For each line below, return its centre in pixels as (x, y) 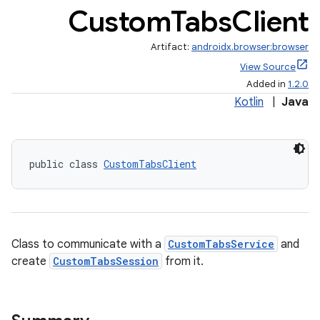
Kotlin (249, 102)
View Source (268, 67)
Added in (267, 84)
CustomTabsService (221, 244)
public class (66, 164)
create (30, 261)
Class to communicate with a (88, 244)
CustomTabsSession (106, 261)
